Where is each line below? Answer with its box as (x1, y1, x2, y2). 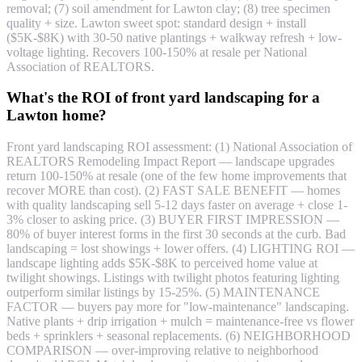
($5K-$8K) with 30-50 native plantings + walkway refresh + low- (6, 30, 342, 44)
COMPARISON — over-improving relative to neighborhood (6, 343, 318, 358)
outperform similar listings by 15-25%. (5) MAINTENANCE (6, 285, 320, 300)
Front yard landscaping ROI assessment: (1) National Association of (6, 140, 352, 154)
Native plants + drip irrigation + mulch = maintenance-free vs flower (6, 314, 354, 329)
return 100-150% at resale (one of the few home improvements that (6, 169, 347, 183)
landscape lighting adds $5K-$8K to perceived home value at (6, 256, 318, 271)
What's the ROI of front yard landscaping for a (6, 89, 320, 107)
